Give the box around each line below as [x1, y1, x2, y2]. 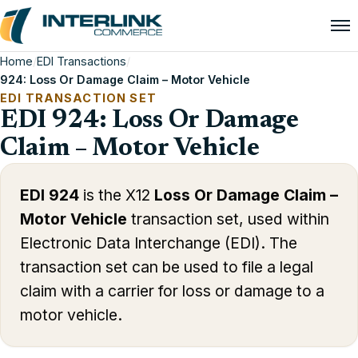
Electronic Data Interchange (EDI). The [20, 233, 297, 253]
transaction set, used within [127, 209, 329, 229]
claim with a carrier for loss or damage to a [20, 281, 324, 300]
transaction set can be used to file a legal [20, 257, 313, 276]
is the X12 [79, 185, 154, 205]
